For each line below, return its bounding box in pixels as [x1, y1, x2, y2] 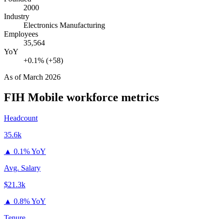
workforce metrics [64, 91, 159, 104]
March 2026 [23, 72, 61, 81]
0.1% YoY [14, 147, 46, 156]
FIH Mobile [4, 91, 64, 104]
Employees [4, 29, 38, 38]
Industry [4, 12, 29, 21]
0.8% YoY [14, 197, 46, 206]
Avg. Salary [4, 164, 41, 173]
